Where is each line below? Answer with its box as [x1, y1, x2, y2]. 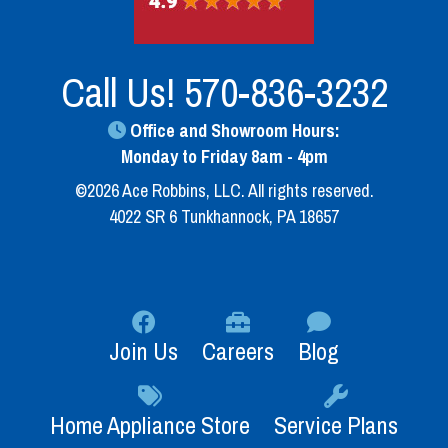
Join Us [109, 334, 178, 367]
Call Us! [60, 65, 184, 119]
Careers [202, 334, 274, 367]
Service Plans [274, 408, 398, 441]
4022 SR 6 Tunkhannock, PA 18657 [109, 203, 339, 229]
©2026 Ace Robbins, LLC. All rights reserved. [74, 177, 374, 203]
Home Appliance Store [50, 408, 250, 441]
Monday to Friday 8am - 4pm [120, 143, 328, 169]
